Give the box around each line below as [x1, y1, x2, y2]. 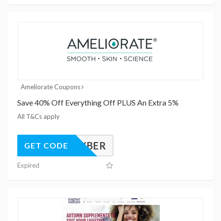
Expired [17, 161, 39, 169]
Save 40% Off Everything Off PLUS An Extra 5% [17, 97, 179, 107]
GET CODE [24, 140, 68, 150]
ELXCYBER [54, 139, 107, 151]
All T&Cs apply [17, 112, 60, 120]
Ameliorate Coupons [20, 82, 80, 91]
